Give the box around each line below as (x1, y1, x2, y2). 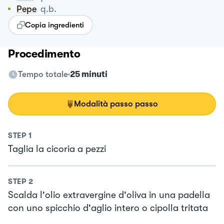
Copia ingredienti (25, 20, 84, 29)
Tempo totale (18, 69, 68, 79)
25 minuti (70, 69, 107, 79)
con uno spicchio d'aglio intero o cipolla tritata (8, 202, 208, 214)
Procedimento (8, 47, 80, 60)
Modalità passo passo (74, 98, 158, 108)
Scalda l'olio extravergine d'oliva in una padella (8, 189, 210, 201)
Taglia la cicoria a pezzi (8, 143, 106, 154)
